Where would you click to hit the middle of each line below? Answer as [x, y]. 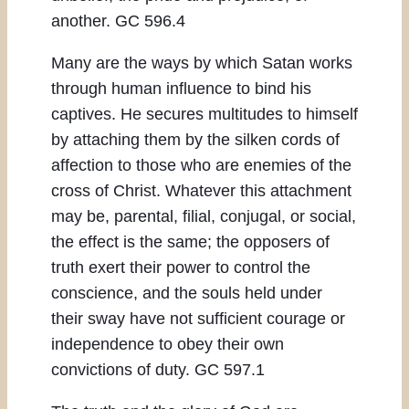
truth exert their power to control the [181, 268]
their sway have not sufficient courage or [198, 319]
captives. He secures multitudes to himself [204, 115]
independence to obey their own [168, 345]
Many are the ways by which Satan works [202, 63]
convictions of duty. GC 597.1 [158, 370]
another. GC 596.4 [118, 21]
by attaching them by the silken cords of [195, 140]
